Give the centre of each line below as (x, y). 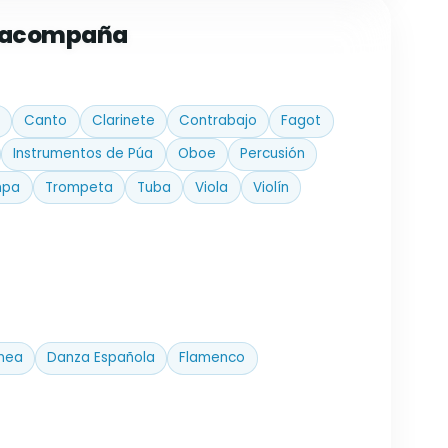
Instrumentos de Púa (83, 154)
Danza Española (100, 358)
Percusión (273, 154)
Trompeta (78, 187)
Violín (270, 187)
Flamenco (212, 358)
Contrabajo (218, 121)
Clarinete (123, 121)
